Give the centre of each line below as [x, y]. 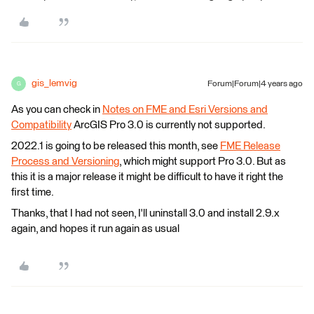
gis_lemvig [54, 83]
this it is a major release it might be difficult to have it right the [147, 177]
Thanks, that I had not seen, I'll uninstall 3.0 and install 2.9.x [145, 213]
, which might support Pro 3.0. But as [203, 162]
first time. [33, 192]
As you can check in [57, 110]
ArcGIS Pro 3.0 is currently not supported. [169, 125]
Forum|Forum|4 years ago [255, 84]
